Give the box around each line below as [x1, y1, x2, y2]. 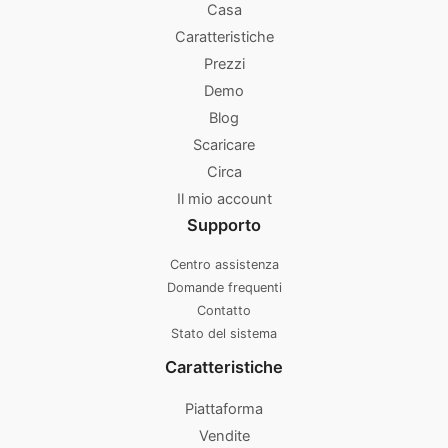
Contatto [197, 303, 251, 319]
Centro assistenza [169, 257, 279, 273]
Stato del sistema [171, 326, 277, 342]
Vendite [198, 426, 250, 445]
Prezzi [203, 55, 245, 74]
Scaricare [193, 136, 255, 155]
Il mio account [176, 190, 272, 209]
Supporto [187, 215, 261, 236]
